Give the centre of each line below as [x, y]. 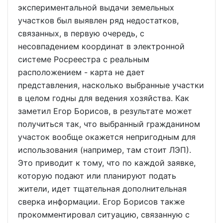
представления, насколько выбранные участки [111, 85]
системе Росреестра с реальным [84, 59]
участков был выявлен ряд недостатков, [98, 20]
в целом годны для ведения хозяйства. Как [104, 98]
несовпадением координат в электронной [101, 46]
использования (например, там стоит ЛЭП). [105, 150]
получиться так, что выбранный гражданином [109, 124]
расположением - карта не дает [81, 72]
